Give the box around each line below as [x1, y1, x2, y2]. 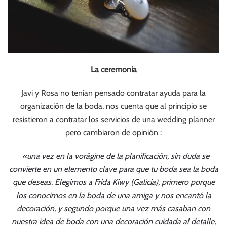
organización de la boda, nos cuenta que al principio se [20, 101, 207, 111]
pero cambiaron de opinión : [65, 127, 162, 137]
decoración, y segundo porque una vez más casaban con [17, 203, 210, 213]
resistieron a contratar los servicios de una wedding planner [12, 114, 215, 124]
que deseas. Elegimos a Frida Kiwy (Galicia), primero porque [12, 177, 215, 187]
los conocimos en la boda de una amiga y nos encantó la [16, 190, 211, 200]
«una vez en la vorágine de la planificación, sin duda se [18, 150, 209, 161]
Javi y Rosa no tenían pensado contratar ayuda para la [21, 88, 206, 98]
